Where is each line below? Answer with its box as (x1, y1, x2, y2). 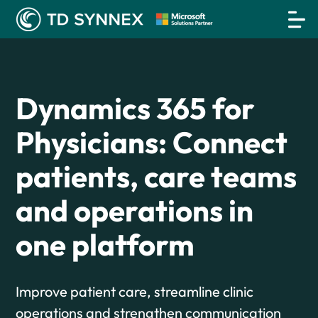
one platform (16, 226, 195, 263)
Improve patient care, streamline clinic (16, 283, 254, 300)
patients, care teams (16, 158, 297, 195)
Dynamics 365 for (16, 89, 256, 127)
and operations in (16, 192, 254, 229)
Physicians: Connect (16, 124, 288, 161)
